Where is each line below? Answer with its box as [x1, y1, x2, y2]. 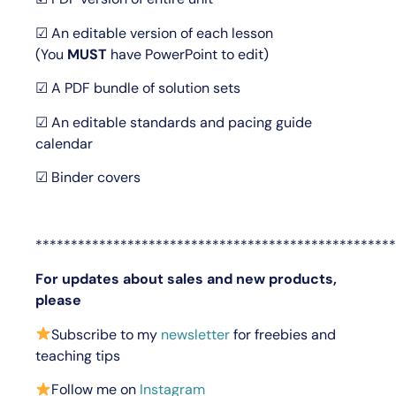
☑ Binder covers [35, 168, 141, 187]
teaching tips [35, 346, 120, 365]
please [35, 291, 81, 310]
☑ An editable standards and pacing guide [35, 112, 312, 132]
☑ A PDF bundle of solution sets [35, 79, 240, 98]
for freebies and [233, 324, 337, 344]
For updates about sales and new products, [35, 270, 337, 289]
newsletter [161, 324, 234, 344]
